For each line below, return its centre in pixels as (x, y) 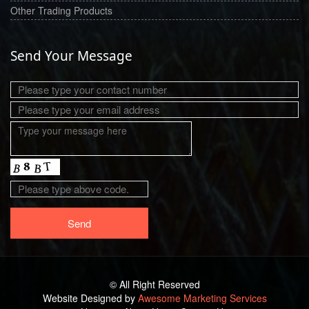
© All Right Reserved (154, 284)
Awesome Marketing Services (202, 298)
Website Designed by (90, 298)
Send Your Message (71, 56)
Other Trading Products (61, 10)
